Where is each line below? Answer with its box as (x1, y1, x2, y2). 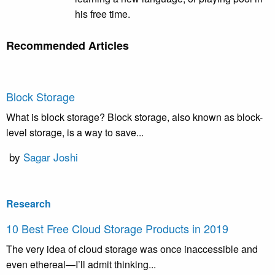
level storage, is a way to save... (6, 125, 144, 140)
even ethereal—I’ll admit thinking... (6, 257, 156, 272)
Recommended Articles (6, 37, 129, 54)
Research (6, 196, 51, 211)
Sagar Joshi (23, 149, 78, 165)
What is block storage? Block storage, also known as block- (6, 110, 263, 125)
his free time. (75, 7, 130, 21)
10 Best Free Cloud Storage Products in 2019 (6, 220, 228, 237)
